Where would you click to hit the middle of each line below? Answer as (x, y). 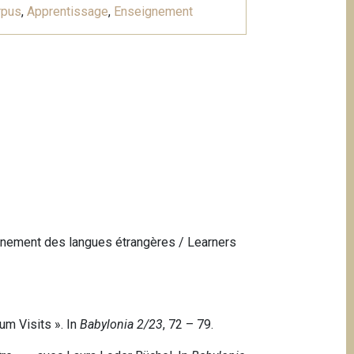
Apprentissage (67, 12)
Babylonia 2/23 (122, 325)
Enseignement (153, 12)
